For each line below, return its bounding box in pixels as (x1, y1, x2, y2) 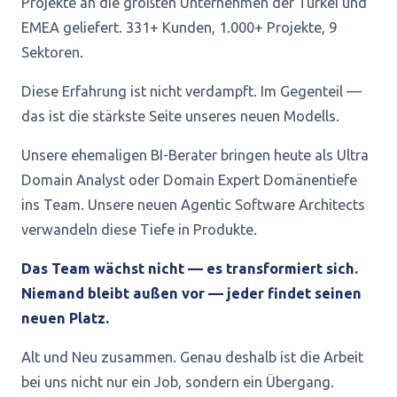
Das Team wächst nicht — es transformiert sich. (21, 261, 358, 276)
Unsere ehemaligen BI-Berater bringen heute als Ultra (21, 147, 369, 163)
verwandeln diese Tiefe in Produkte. (21, 222, 257, 237)
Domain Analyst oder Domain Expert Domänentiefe (21, 172, 357, 188)
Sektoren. (21, 44, 83, 60)
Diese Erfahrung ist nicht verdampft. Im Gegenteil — (21, 83, 362, 99)
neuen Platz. (21, 310, 109, 326)
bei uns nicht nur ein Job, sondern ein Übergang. (21, 374, 334, 390)
